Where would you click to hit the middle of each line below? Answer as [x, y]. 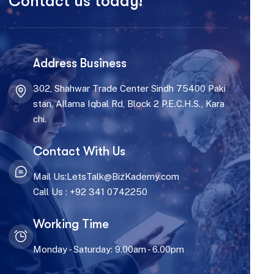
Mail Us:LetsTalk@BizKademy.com [106, 176]
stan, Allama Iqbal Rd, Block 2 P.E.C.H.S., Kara [128, 104]
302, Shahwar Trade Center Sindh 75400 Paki [129, 88]
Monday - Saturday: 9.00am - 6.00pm [108, 249]
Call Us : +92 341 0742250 [90, 192]
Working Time [71, 224]
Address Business [80, 63]
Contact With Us [79, 151]
